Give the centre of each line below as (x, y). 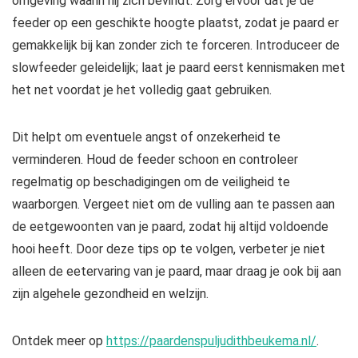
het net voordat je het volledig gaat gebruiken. (142, 90)
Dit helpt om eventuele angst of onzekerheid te (146, 137)
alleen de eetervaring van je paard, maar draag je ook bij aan (177, 272)
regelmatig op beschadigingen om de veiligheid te (151, 182)
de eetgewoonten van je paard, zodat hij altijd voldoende (170, 227)
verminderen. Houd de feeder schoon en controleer (155, 160)
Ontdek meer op (59, 341)
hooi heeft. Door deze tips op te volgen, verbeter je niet (169, 249)
